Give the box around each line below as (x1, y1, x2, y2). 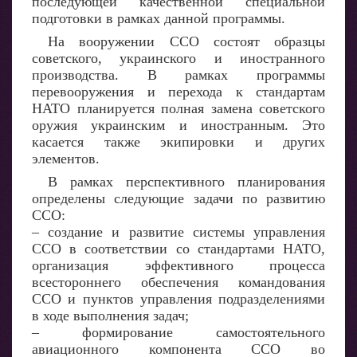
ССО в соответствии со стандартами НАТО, (32, 241, 325, 257)
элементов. (32, 151, 100, 167)
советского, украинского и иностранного (32, 50, 325, 66)
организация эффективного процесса (32, 257, 325, 273)
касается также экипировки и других (32, 134, 325, 150)
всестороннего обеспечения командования (32, 274, 325, 290)
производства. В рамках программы (32, 67, 325, 83)
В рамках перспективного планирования (48, 174, 325, 190)
